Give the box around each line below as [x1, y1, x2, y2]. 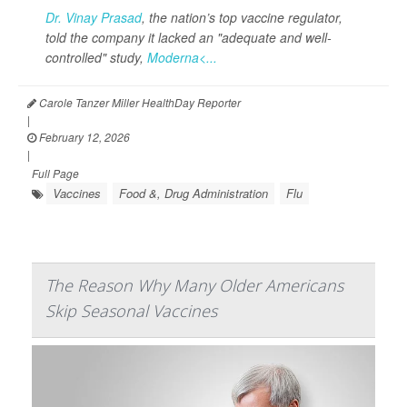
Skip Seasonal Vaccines [45, 300, 217, 323]
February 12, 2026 [36, 129, 130, 145]
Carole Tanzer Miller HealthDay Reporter [36, 94, 241, 111]
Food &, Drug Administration [119, 184, 268, 203]
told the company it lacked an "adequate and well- [45, 28, 332, 47]
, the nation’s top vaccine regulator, [142, 8, 342, 27]
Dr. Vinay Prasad [45, 8, 142, 27]
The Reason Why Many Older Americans [45, 274, 343, 297]
